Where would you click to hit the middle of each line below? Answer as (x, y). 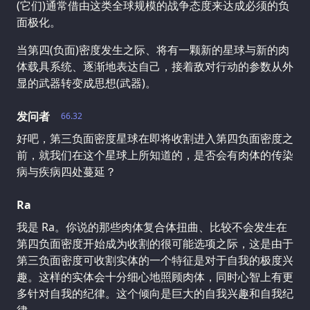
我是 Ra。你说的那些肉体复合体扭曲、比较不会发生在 (152, 227)
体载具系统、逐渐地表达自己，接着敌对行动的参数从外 (155, 66)
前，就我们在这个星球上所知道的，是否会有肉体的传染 (155, 155)
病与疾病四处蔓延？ (66, 171)
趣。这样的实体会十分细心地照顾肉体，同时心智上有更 (155, 276)
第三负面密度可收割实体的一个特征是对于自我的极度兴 (155, 260)
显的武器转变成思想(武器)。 (86, 83)
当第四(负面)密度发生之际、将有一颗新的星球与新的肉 (153, 49)
